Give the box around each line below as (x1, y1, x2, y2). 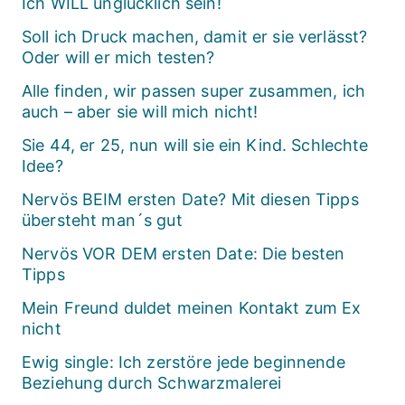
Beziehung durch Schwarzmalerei (22, 373, 282, 393)
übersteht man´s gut (22, 211, 183, 231)
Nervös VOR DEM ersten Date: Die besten (22, 244, 345, 264)
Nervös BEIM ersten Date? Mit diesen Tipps (22, 190, 359, 210)
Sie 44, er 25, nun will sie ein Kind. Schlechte (22, 136, 369, 155)
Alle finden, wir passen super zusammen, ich (22, 81, 366, 101)
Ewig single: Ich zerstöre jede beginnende (22, 353, 345, 372)
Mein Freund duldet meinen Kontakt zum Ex (22, 298, 362, 318)
